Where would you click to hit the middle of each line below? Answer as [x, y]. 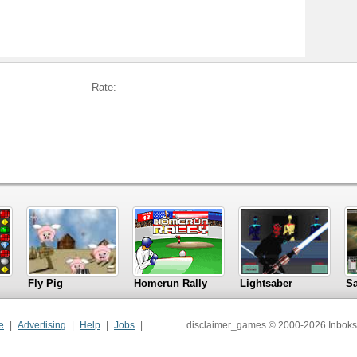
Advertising [42, 325]
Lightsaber [266, 283]
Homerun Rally [171, 283]
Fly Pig [45, 283]
